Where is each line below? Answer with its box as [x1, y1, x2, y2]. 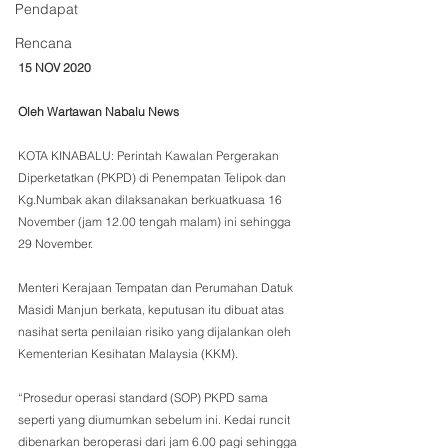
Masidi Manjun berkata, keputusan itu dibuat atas [18, 302, 287, 318]
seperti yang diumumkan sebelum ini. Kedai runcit [18, 412, 293, 428]
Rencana [15, 34, 72, 52]
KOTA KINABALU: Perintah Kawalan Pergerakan [18, 148, 282, 164]
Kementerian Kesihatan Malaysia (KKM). [18, 346, 238, 362]
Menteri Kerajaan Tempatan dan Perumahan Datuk [18, 280, 296, 296]
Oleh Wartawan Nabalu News [18, 104, 179, 120]
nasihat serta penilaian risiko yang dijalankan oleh [18, 324, 294, 340]
